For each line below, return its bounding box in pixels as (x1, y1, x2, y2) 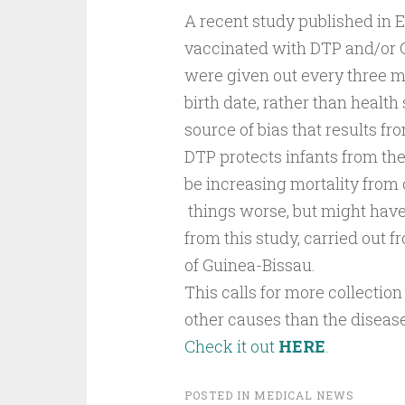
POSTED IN (184, 388, 254, 402)
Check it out (184, 335, 278, 357)
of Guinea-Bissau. (184, 254, 316, 276)
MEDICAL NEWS (253, 388, 354, 402)
